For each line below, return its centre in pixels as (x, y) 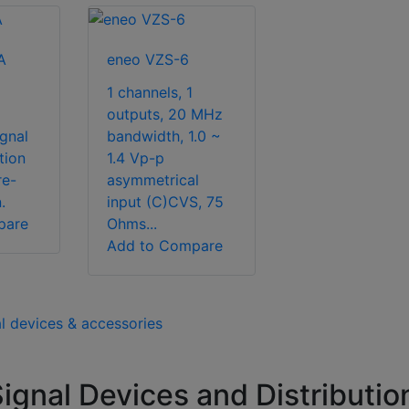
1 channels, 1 (150, 93)
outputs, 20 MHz (165, 115)
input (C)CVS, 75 (165, 202)
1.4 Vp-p (136, 158)
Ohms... (132, 224)
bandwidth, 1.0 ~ (164, 136)
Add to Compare (165, 246)
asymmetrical (153, 180)
